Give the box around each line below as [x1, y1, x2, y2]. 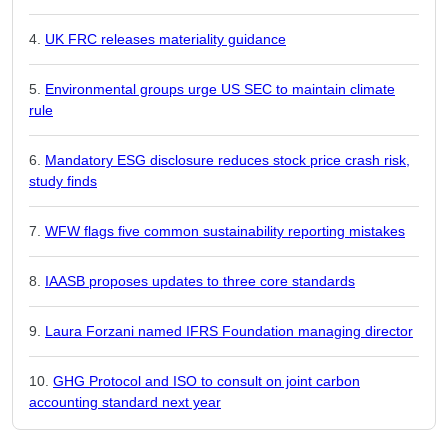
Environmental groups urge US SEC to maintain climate [45, 81, 395, 97]
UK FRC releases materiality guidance [45, 31, 286, 47]
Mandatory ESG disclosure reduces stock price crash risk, [45, 152, 410, 168]
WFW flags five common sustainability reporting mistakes [45, 223, 405, 239]
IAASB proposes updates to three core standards [45, 273, 355, 289]
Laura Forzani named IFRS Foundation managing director [45, 323, 413, 339]
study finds [29, 173, 97, 189]
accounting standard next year [29, 394, 221, 410]
